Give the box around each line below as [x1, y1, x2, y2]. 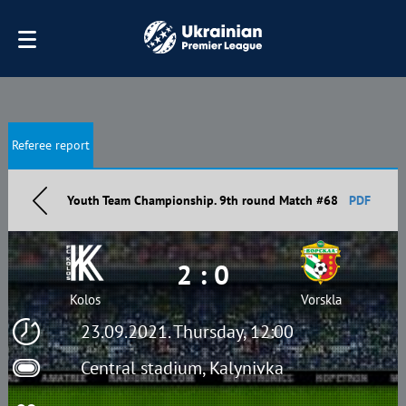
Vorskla [300, 291, 342, 308]
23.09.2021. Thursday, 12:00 [80, 320, 294, 343]
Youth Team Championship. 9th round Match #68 [67, 192, 339, 208]
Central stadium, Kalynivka [80, 356, 284, 380]
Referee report [11, 137, 90, 153]
